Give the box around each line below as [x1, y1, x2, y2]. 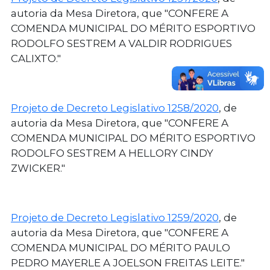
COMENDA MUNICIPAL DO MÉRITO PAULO [11, 242, 230, 254]
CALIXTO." [11, 52, 61, 65]
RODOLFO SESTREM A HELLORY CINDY [11, 147, 213, 160]
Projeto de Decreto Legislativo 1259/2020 [11, 212, 219, 224]
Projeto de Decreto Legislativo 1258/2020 [11, 102, 219, 115]
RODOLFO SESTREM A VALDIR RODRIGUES [11, 37, 232, 50]
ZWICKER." [11, 162, 65, 175]
